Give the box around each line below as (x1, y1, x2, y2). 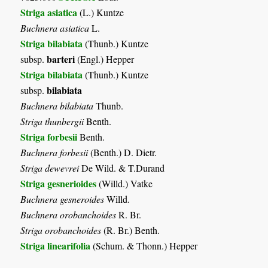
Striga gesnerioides (20, 176, 97, 190)
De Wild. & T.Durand (79, 161, 165, 174)
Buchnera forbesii (20, 145, 89, 159)
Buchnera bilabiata (20, 99, 94, 112)
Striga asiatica (20, 5, 78, 19)
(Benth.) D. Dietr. (88, 145, 157, 159)
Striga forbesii (20, 129, 78, 144)
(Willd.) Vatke (96, 176, 153, 190)
